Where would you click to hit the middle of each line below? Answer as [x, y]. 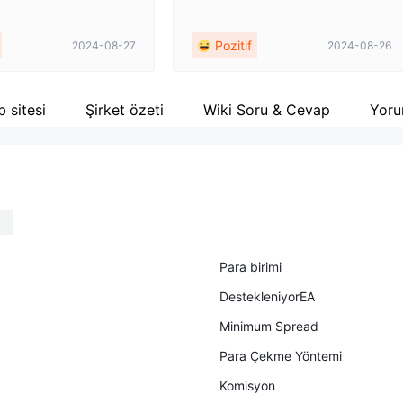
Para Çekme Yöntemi [281, 356]
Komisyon [247, 385]
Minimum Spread [269, 326]
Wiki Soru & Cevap [267, 109]
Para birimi [251, 267]
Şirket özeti [125, 109]
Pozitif [233, 45]
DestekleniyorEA [267, 296]
